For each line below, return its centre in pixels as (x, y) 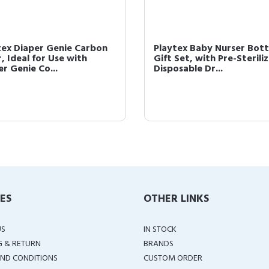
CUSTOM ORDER (173, 258)
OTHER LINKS (176, 199)
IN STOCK (160, 230)
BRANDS (159, 244)
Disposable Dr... (188, 69)
